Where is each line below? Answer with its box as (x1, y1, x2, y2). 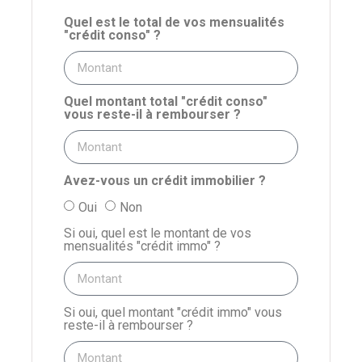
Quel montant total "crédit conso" (64, 93, 267, 109)
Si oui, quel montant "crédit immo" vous (64, 305, 282, 321)
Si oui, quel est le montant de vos (64, 225, 251, 242)
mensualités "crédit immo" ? (64, 238, 221, 255)
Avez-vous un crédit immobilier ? (64, 172, 266, 188)
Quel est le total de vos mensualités (64, 14, 284, 30)
